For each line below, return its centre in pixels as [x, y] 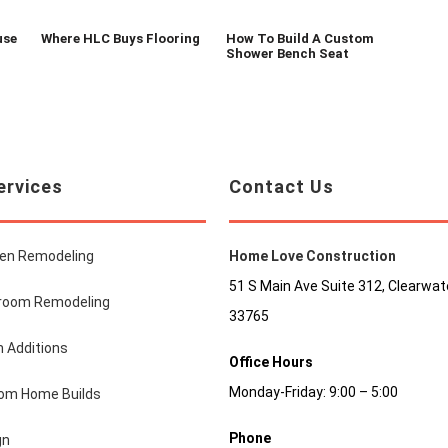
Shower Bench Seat [287, 54]
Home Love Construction [312, 256]
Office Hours [270, 362]
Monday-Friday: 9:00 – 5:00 [313, 392]
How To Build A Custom [299, 39]
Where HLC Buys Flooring [121, 39]
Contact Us [281, 186]
